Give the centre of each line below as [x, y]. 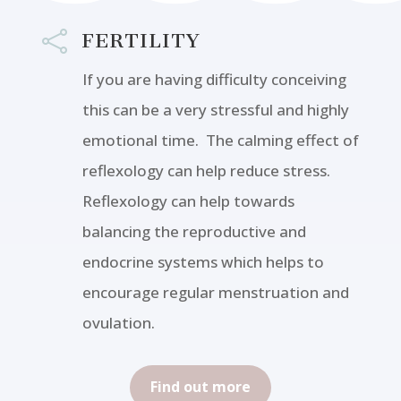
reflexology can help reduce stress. [208, 170]
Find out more [200, 387]
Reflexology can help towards [188, 200]
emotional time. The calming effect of [220, 140]
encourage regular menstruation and [215, 292]
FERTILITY [141, 40]
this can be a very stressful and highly [215, 109]
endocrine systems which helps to [203, 261]
